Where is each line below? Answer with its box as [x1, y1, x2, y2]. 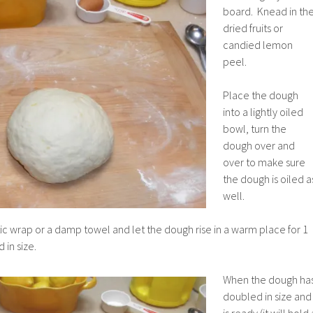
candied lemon [223, 37, 293, 52]
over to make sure [223, 154, 305, 169]
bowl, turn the [223, 121, 286, 136]
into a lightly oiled [223, 104, 303, 119]
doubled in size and [223, 289, 312, 303]
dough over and [223, 138, 295, 152]
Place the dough [223, 87, 298, 102]
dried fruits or [223, 20, 283, 35]
